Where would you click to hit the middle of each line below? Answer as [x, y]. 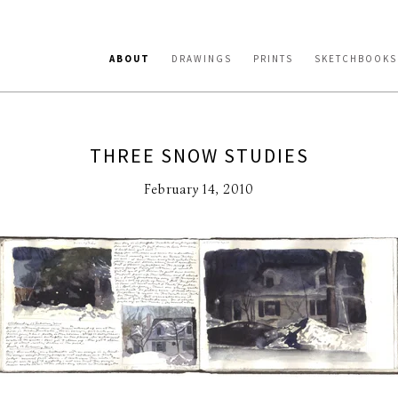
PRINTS [273, 59]
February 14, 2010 [199, 189]
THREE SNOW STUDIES [199, 155]
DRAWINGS [202, 59]
